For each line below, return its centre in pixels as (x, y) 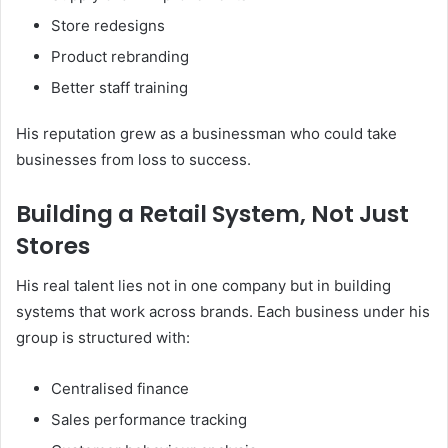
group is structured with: (103, 338)
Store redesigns (108, 25)
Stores (53, 245)
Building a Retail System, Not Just (212, 213)
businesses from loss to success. (133, 159)
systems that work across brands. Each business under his (223, 312)
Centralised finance (120, 389)
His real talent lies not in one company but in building (203, 286)
